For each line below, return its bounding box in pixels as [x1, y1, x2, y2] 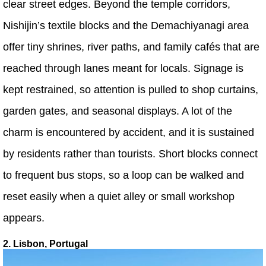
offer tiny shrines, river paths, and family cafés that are [3, 40, 259, 53]
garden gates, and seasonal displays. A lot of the [3, 104, 232, 117]
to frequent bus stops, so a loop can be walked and [3, 169, 244, 181]
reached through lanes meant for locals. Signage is [3, 62, 243, 74]
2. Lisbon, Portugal [3, 238, 88, 249]
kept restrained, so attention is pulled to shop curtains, [3, 83, 258, 96]
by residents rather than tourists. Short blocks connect [3, 147, 258, 160]
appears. [3, 211, 45, 224]
